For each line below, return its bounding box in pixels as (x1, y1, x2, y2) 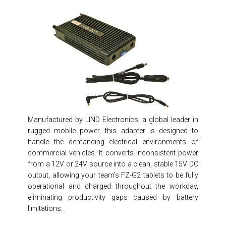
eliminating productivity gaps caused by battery (28, 193, 198, 202)
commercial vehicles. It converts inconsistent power (28, 149, 198, 157)
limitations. (28, 204, 63, 213)
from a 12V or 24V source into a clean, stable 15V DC (28, 160, 198, 168)
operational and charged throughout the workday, (28, 182, 198, 191)
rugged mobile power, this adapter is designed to (28, 127, 198, 135)
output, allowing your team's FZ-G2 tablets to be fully (28, 171, 198, 180)
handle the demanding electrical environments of (28, 138, 198, 146)
